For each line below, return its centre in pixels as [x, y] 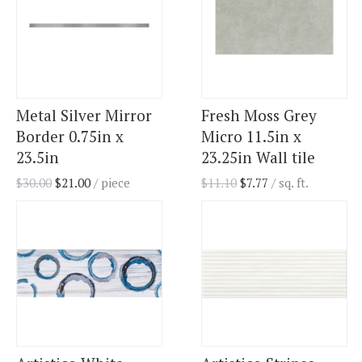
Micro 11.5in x [251, 137]
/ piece [110, 183]
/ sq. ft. [290, 183]
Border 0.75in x [70, 137]
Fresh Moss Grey [259, 116]
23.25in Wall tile [258, 158]
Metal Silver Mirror [84, 116]
